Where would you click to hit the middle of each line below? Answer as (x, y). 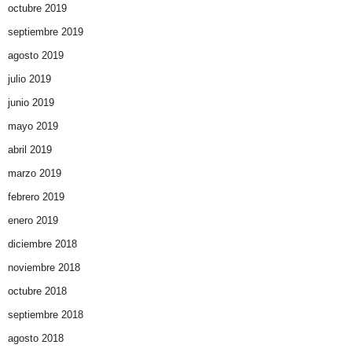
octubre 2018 (37, 291)
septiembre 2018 (46, 315)
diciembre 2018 (42, 244)
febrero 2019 (36, 197)
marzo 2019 (35, 174)
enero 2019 (33, 221)
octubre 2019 (37, 9)
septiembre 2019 (46, 32)
